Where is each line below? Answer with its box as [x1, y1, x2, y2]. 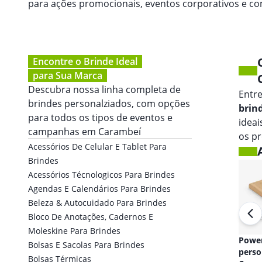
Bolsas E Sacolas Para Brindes [28, 239, 144, 250]
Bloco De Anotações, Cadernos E [28, 211, 153, 222]
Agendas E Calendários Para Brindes [28, 183, 171, 194]
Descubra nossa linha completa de [28, 83, 181, 96]
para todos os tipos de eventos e [28, 111, 173, 124]
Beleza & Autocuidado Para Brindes [28, 197, 167, 208]
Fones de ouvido [164, 235, 230, 246]
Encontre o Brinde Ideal [33, 55, 137, 68]
